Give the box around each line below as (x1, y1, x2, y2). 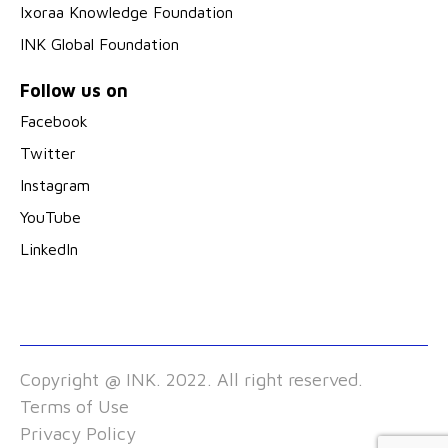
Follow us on (20, 80, 128, 102)
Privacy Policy (20, 423, 136, 445)
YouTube (20, 208, 81, 227)
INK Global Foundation (20, 35, 179, 54)
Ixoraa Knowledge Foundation (20, 3, 233, 22)
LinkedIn (20, 240, 78, 259)
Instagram (20, 176, 90, 195)
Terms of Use (20, 396, 129, 418)
